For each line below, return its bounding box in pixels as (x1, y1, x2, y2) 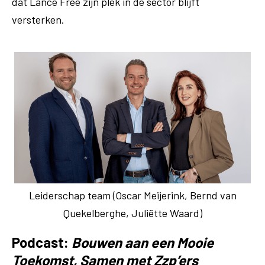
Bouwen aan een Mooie (72, 234, 214, 251)
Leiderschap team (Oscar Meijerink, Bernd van (28, 189, 237, 202)
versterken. (12, 13, 64, 26)
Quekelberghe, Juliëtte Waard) (63, 206, 202, 219)
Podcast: (12, 234, 72, 251)
